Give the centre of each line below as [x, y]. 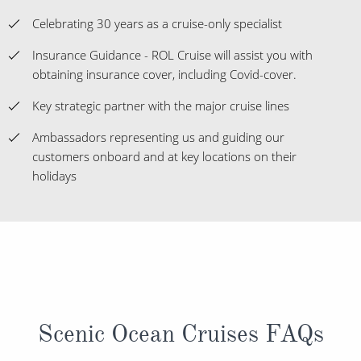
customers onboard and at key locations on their [164, 157]
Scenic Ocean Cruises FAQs [180, 334]
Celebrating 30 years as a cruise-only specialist [157, 24]
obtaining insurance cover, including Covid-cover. [164, 75]
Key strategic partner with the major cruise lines [161, 106]
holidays [54, 176]
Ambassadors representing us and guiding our [158, 137]
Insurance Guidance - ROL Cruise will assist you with [172, 55]
